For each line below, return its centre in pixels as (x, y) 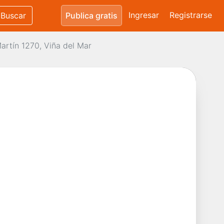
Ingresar (144, 15)
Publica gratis (91, 16)
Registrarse (191, 15)
